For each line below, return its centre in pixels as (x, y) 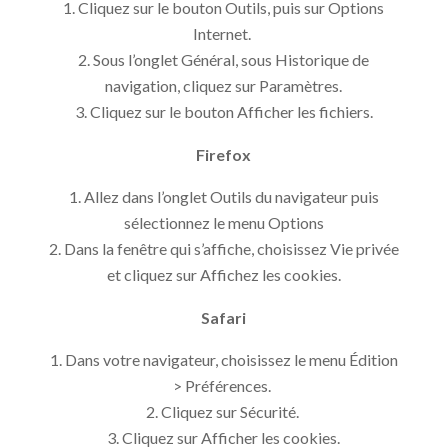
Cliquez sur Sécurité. (231, 411)
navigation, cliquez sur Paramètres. (224, 85)
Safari (224, 317)
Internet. (224, 33)
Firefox (224, 154)
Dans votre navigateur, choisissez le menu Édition (231, 359)
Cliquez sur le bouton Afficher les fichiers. (231, 111)
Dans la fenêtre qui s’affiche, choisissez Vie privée (231, 248)
